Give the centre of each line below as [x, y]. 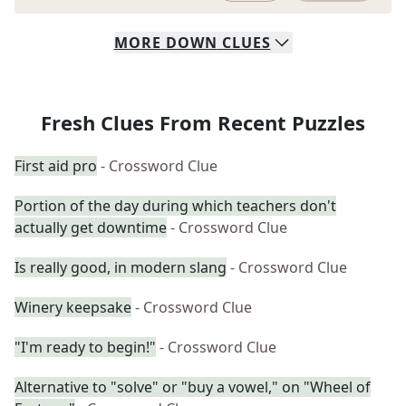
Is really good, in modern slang [121, 267]
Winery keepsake [73, 307]
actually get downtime [91, 227]
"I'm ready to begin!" [85, 347]
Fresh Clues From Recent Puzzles [203, 122]
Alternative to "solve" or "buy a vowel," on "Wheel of [193, 387]
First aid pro [56, 166]
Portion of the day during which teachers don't [175, 206]
